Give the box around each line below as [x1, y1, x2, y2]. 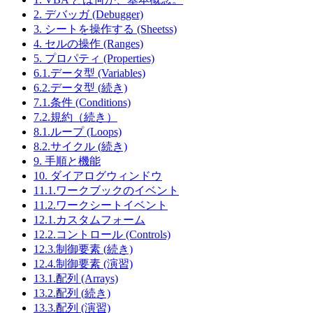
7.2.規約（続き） [34, 111, 117, 124]
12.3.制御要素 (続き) [34, 243, 133, 256]
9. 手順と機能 [34, 155, 101, 168]
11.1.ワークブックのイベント [34, 184, 179, 197]
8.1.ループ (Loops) [34, 126, 122, 138]
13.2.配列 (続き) [34, 287, 110, 300]
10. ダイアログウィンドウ [34, 170, 162, 182]
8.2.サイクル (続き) [34, 140, 127, 153]
